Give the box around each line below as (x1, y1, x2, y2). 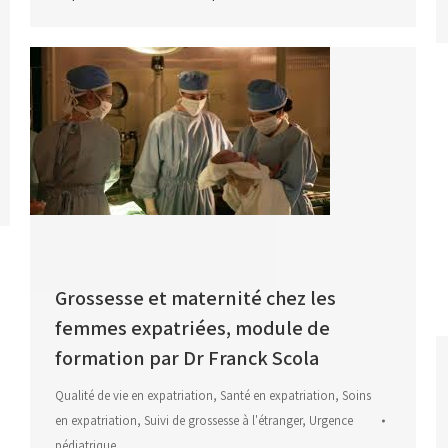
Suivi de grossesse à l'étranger (144, 412, 302, 430)
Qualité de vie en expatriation (55, 387, 213, 405)
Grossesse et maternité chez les (55, 285, 336, 312)
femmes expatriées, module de (55, 315, 330, 342)
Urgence (309, 412, 353, 430)
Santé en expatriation (220, 387, 335, 405)
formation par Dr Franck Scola (55, 345, 319, 372)
